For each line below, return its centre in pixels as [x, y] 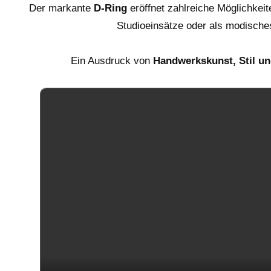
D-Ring [110, 8]
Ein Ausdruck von [112, 60]
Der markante [61, 8]
